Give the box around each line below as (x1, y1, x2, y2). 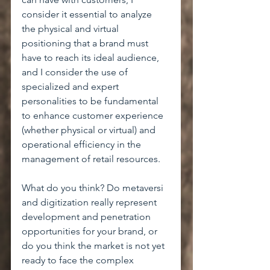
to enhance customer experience (22, 110, 166, 121)
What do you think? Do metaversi (22, 182, 166, 193)
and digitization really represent (22, 196, 159, 208)
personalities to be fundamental (22, 95, 161, 107)
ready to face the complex (22, 254, 136, 266)
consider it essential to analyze (22, 8, 154, 20)
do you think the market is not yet (22, 240, 167, 251)
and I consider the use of (22, 66, 130, 78)
